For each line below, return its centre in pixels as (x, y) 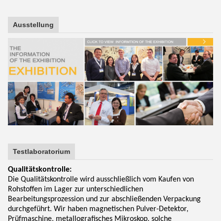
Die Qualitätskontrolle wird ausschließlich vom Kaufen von (101, 180)
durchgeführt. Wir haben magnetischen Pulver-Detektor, (98, 209)
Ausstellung (33, 24)
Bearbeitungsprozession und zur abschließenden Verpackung (104, 200)
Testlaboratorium (41, 152)
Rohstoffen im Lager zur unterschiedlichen (75, 190)
